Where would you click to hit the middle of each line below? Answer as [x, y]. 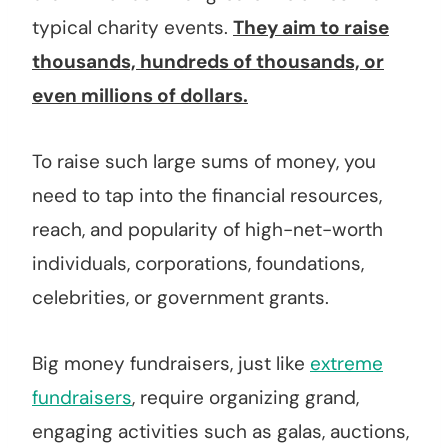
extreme [346, 364]
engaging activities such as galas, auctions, [220, 432]
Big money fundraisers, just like [171, 364]
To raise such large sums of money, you [204, 162]
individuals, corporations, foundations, [198, 264]
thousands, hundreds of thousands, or [208, 62]
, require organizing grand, [245, 398]
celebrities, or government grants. [180, 298]
